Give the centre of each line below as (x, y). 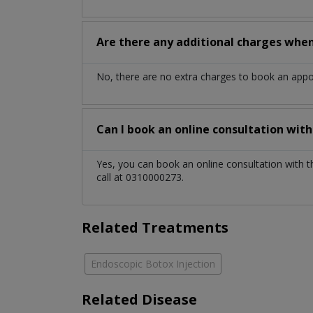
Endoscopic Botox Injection (153, 263)
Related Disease (139, 299)
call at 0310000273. (140, 177)
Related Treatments (155, 227)
